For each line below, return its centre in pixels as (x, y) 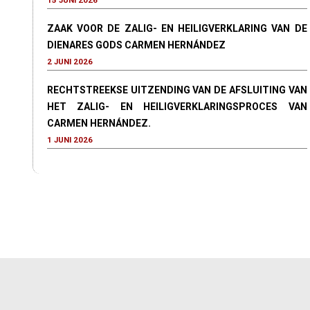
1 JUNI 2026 (70, 140)
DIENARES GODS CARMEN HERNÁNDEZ (136, 45)
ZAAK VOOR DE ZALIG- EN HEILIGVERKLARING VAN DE (177, 28)
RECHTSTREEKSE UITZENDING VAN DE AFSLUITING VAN (177, 90)
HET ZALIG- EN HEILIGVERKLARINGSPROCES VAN (177, 107)
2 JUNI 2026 (70, 62)
